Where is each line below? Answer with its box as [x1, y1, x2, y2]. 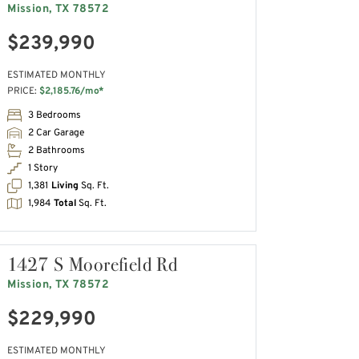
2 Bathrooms [28, 144, 86, 158]
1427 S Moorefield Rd [7, 252, 178, 277]
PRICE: [7, 84, 40, 98]
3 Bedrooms [28, 109, 82, 123]
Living [51, 179, 79, 193]
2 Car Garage [28, 127, 85, 140]
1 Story [28, 162, 58, 175]
